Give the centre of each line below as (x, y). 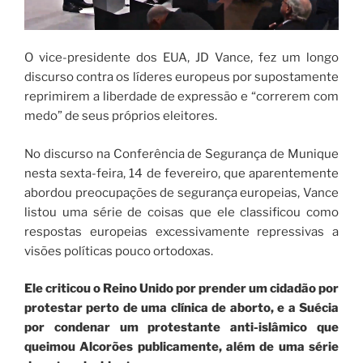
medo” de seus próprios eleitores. (121, 116)
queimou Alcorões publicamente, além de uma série (181, 347)
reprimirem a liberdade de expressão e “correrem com (181, 97)
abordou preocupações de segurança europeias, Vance (181, 192)
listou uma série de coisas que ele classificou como (181, 212)
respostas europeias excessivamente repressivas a (181, 231)
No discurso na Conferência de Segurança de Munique (181, 154)
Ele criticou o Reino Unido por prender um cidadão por (181, 289)
